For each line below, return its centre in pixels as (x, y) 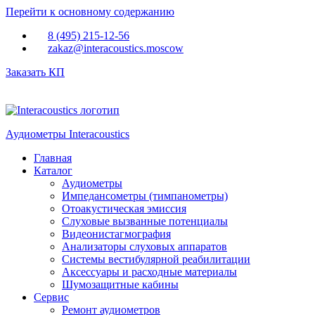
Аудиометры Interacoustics (67, 134)
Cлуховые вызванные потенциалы (145, 221)
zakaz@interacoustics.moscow (116, 48)
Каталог (53, 171)
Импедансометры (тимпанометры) (145, 196)
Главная (53, 158)
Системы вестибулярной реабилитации (156, 259)
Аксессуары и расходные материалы (149, 272)
